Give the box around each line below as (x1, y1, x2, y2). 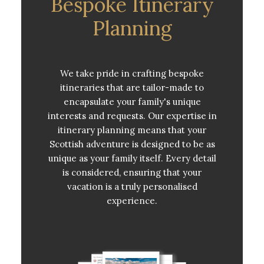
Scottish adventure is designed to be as (49, 138, 215, 150)
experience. (107, 195, 157, 207)
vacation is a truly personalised (67, 181, 197, 193)
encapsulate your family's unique (63, 96, 201, 108)
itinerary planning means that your (58, 124, 206, 136)
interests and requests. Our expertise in (47, 110, 217, 122)
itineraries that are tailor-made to (60, 82, 204, 94)
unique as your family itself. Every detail (48, 153, 216, 164)
